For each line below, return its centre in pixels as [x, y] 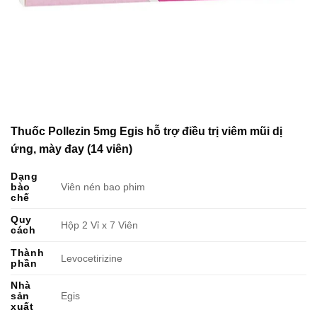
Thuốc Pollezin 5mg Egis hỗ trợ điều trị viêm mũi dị [146, 131]
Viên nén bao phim [103, 186]
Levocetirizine [92, 258]
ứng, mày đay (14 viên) [71, 149]
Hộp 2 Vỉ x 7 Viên [100, 225]
